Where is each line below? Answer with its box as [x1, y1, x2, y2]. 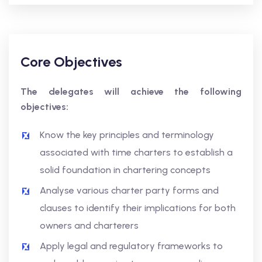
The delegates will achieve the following [20, 86, 242, 97]
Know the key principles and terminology [40, 129, 214, 140]
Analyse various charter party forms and [40, 185, 219, 196]
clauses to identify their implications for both [40, 202, 236, 213]
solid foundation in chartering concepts [40, 164, 211, 175]
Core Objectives [20, 53, 122, 70]
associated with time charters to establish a [40, 147, 233, 158]
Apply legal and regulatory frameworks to [40, 240, 223, 251]
